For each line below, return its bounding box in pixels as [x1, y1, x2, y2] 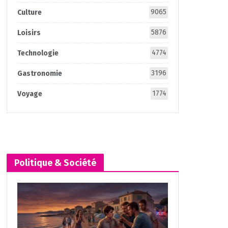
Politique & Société [14, 157, 96, 168]
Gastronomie [17, 69, 62, 78]
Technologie [17, 49, 59, 58]
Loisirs [17, 28, 41, 37]
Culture [17, 8, 42, 17]
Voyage [17, 90, 42, 98]
